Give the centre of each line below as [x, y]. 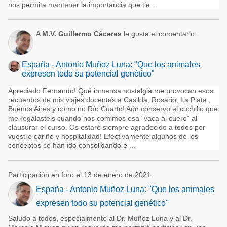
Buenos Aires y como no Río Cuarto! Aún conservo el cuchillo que [113, 109]
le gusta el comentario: [159, 34]
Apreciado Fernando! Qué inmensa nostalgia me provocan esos [111, 91]
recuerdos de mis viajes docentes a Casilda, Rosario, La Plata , [109, 100]
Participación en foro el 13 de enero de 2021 [80, 175]
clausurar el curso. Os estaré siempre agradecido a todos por [107, 127]
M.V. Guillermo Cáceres [82, 34]
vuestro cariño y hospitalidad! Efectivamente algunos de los [103, 136]
